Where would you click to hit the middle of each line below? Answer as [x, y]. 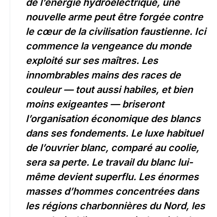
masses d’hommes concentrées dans [112, 192]
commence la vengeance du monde [108, 46]
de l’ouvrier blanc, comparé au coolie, [112, 148]
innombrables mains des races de [103, 75]
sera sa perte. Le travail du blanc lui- [109, 163]
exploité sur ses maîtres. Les [92, 61]
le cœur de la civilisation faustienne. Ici [116, 32]
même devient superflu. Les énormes [112, 177]
